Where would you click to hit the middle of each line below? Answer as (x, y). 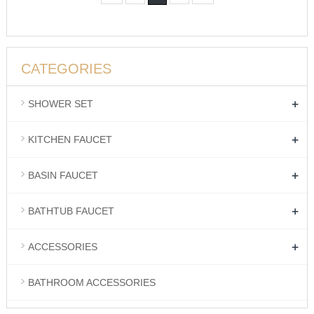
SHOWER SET (60, 104)
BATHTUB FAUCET (71, 211)
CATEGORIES (66, 69)
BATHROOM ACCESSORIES (91, 282)
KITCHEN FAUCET (70, 139)
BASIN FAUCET (63, 175)
